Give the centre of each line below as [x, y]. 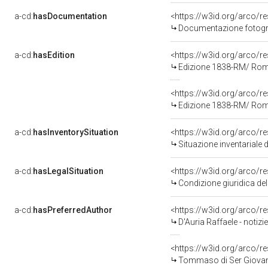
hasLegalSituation [68, 171]
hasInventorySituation [76, 132]
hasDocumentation [70, 16]
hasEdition [54, 55]
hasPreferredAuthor [73, 210]
